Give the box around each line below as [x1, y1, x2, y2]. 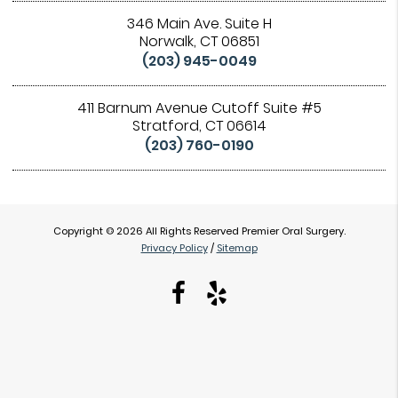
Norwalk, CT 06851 [139, 31, 259, 52]
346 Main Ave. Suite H [126, 13, 272, 35]
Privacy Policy [140, 241, 208, 256]
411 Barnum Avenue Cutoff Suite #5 [76, 98, 322, 119]
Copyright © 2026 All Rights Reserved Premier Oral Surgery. [52, 224, 346, 239]
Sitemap [216, 241, 258, 256]
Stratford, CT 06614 [131, 115, 267, 137]
